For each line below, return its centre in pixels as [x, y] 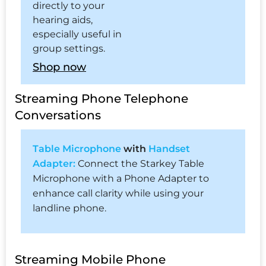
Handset [169, 149]
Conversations [58, 115]
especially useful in [77, 34]
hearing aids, [63, 20]
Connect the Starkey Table [140, 164]
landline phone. [69, 208]
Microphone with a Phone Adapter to [121, 179]
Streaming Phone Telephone [102, 99]
